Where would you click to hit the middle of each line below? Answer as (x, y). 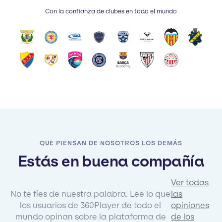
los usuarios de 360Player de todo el (91, 205)
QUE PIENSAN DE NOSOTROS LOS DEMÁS (111, 143)
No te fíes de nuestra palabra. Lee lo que (91, 194)
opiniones (190, 205)
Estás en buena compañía (111, 161)
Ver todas (190, 182)
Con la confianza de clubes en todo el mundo (111, 11)
